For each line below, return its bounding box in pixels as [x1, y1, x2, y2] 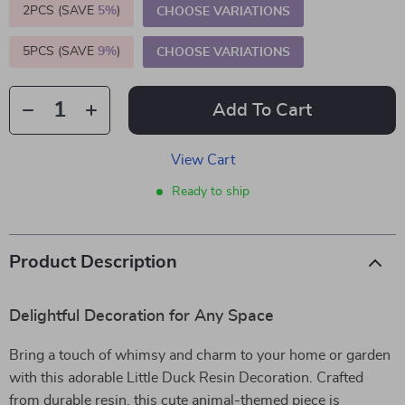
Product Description [9, 253, 177, 271]
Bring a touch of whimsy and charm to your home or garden [9, 348, 391, 363]
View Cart [170, 153, 235, 167]
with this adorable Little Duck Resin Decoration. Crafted [9, 371, 363, 385]
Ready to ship [171, 185, 250, 198]
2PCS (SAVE [23, 5, 98, 17]
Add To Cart [212, 101, 312, 119]
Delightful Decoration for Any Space [9, 308, 274, 325]
